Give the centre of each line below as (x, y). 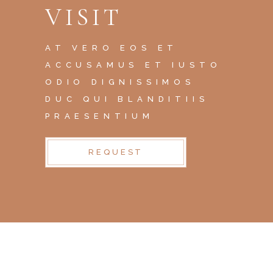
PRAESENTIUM (100, 116)
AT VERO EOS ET (112, 48)
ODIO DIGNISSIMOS (120, 82)
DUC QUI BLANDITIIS (127, 99)
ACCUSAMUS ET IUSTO (133, 65)
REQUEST (116, 152)
